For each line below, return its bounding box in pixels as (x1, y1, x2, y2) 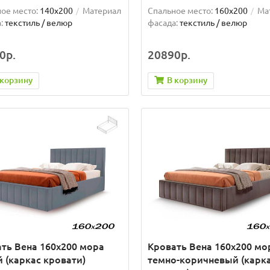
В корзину (166, 75, 207, 85)
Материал (83, 5, 121, 16)
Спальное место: (147, 5, 213, 16)
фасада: (147, 17, 178, 28)
